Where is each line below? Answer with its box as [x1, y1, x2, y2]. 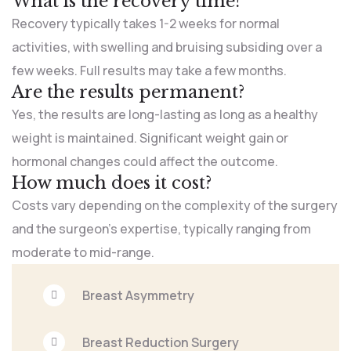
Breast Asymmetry [82, 287, 194, 305]
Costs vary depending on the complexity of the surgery [12, 197, 338, 215]
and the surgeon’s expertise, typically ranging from [12, 220, 311, 238]
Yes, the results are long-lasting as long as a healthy [12, 106, 318, 124]
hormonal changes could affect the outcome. [12, 153, 278, 171]
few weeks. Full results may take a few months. [12, 62, 287, 80]
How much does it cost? [12, 172, 212, 194]
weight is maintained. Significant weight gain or [12, 129, 288, 147]
